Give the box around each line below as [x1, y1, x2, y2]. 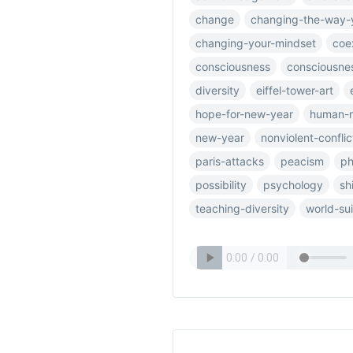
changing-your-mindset [195, 36, 316, 50]
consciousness [195, 60, 270, 73]
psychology [263, 178, 323, 191]
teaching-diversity [195, 202, 289, 215]
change [195, 13, 234, 26]
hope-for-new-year [195, 107, 293, 121]
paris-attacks [195, 154, 264, 168]
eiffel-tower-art [256, 84, 333, 97]
